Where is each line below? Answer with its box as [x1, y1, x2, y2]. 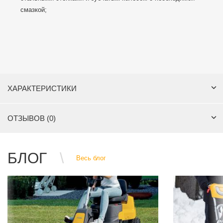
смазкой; [20, 6, 47, 14]
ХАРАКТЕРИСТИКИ [7, 84, 77, 93]
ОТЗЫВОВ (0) [7, 114, 56, 123]
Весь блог [76, 154, 106, 162]
